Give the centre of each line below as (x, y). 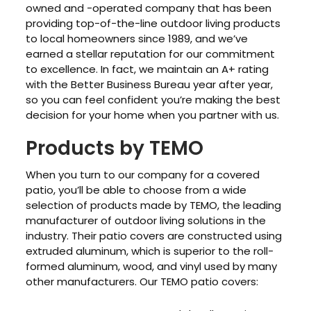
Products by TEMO (115, 149)
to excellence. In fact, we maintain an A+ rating (148, 69)
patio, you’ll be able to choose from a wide (136, 190)
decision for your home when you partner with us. (153, 115)
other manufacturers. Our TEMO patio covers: (142, 282)
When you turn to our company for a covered (143, 175)
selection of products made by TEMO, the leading (154, 205)
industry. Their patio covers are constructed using (154, 236)
